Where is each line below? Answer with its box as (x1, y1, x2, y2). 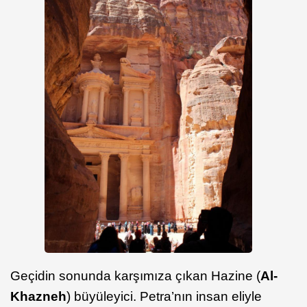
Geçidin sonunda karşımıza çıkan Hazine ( (10, 269, 260, 284)
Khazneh (10, 289, 66, 304)
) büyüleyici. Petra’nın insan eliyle (66, 289, 262, 304)
